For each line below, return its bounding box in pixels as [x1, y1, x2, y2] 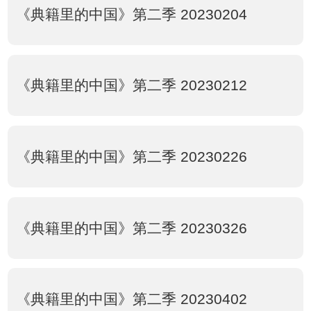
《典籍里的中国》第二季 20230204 [15, 6, 247, 22]
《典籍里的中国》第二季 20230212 [15, 77, 247, 94]
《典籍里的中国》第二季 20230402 [15, 291, 247, 308]
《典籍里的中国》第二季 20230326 [15, 219, 247, 236]
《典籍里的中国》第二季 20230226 [15, 149, 247, 165]
